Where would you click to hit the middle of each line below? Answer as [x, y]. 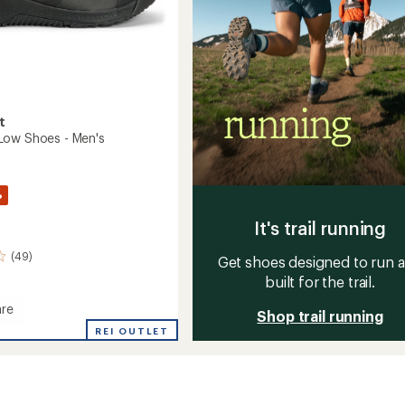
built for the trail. [320, 281]
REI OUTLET [132, 330]
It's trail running [320, 227]
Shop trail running [320, 316]
